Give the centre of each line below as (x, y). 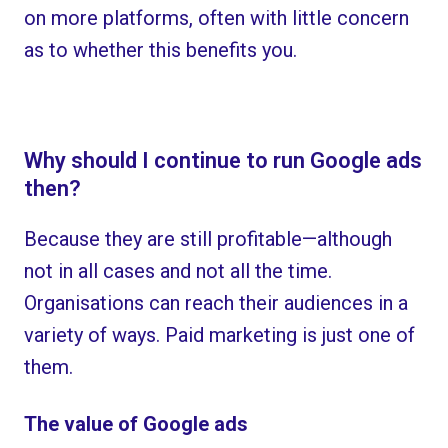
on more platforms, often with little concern (217, 17)
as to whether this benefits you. (161, 49)
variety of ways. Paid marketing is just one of (220, 335)
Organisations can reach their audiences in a (216, 303)
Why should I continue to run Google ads (223, 161)
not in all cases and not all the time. (178, 271)
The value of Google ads (136, 424)
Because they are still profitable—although (208, 239)
